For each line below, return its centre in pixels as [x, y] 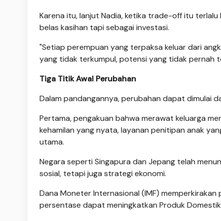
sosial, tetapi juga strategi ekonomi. [103, 173]
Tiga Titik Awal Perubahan [88, 78]
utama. [52, 142]
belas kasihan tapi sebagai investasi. [104, 27]
